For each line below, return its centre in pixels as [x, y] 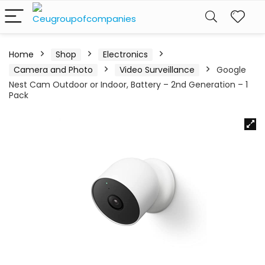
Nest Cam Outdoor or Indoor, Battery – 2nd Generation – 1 [128, 85]
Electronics [125, 54]
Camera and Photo [53, 70]
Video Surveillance [157, 70]
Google [231, 70]
